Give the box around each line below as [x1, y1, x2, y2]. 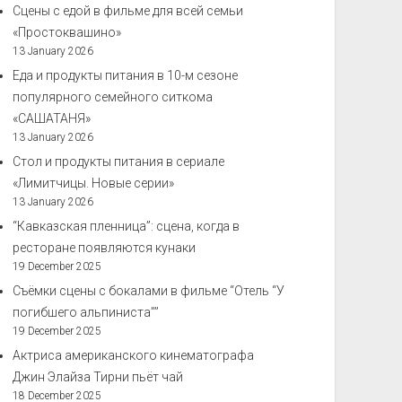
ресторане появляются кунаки [13, 240, 197, 255]
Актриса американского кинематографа [13, 348, 255, 363]
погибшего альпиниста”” [13, 305, 160, 319]
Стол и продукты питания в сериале [13, 154, 225, 169]
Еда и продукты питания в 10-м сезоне [13, 68, 239, 83]
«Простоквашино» [13, 25, 122, 39]
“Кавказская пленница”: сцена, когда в [13, 219, 240, 233]
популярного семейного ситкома [13, 90, 214, 104]
